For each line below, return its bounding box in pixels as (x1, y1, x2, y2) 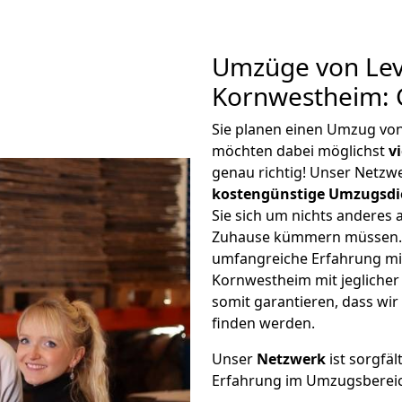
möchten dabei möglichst (212, 141, 389, 161)
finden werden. (212, 313, 315, 333)
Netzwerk (257, 349, 326, 369)
